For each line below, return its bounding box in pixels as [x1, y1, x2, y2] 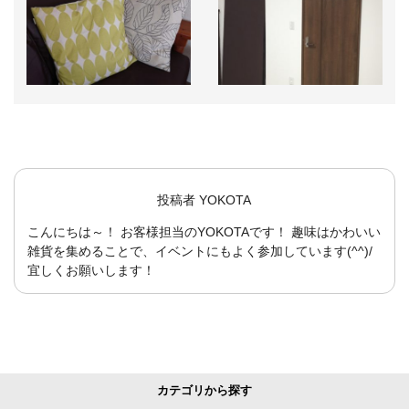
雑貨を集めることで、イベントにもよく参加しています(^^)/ [27, 243, 372, 258]
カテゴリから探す [157, 384, 252, 398]
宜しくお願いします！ [27, 262, 155, 278]
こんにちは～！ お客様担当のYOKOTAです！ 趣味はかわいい [27, 224, 381, 239]
